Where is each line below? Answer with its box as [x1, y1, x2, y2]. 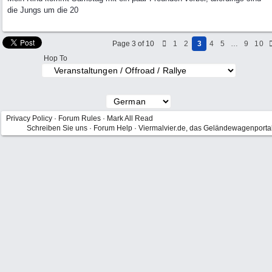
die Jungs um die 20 [7, 5, 78, 15]
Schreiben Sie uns [27, 124, 87, 132]
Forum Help [93, 124, 132, 132]
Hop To [44, 54, 67, 63]
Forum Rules [58, 114, 101, 123]
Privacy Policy [6, 114, 52, 123]
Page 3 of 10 [112, 39, 154, 48]
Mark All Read [107, 114, 153, 123]
